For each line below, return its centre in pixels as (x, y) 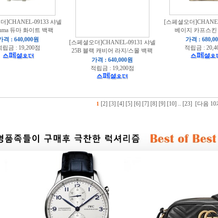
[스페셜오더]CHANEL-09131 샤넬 (112, 42)
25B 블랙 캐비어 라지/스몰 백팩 (112, 51)
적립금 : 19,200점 (112, 68)
